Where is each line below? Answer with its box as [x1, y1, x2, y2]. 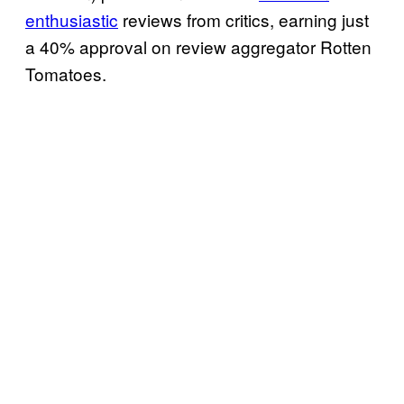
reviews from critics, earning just [118, 6, 369, 32]
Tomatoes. [25, 60, 106, 86]
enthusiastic [25, 6, 118, 32]
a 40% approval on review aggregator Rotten [25, 33, 372, 59]
